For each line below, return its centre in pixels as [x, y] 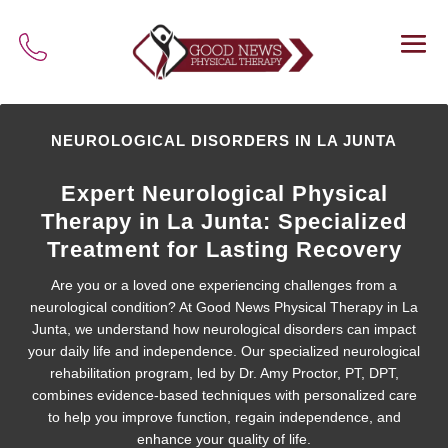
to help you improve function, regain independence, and [224, 416]
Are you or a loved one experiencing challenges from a [224, 284]
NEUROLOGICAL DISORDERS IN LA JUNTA [224, 140]
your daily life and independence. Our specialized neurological [224, 350]
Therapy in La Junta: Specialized [224, 221]
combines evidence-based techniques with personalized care [224, 394]
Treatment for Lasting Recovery [224, 249]
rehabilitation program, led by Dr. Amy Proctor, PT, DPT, [224, 372]
